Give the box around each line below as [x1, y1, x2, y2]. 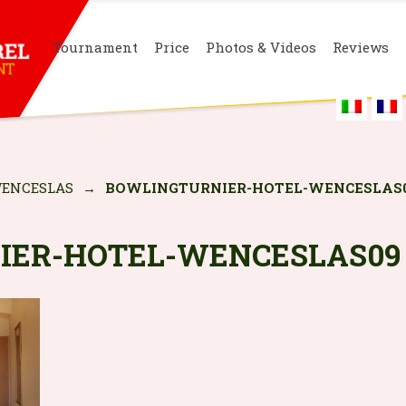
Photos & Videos [206, 37, 316, 56]
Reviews [333, 37, 389, 56]
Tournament [53, 37, 138, 56]
